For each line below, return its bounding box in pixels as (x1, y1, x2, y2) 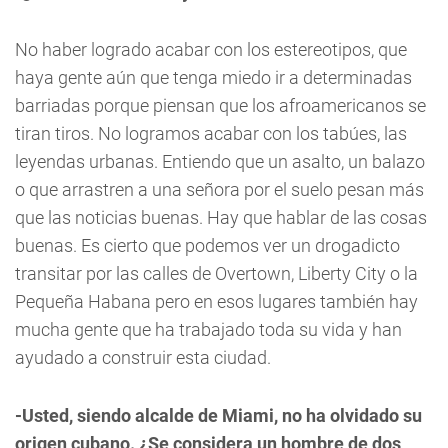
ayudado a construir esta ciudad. (15, 346, 271, 368)
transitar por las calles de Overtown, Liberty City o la (15, 262, 418, 284)
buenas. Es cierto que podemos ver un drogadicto (15, 234, 400, 256)
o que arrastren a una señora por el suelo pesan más (15, 178, 424, 200)
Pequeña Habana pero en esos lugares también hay (15, 290, 418, 312)
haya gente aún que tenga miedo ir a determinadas (15, 66, 412, 88)
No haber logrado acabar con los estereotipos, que (15, 38, 407, 60)
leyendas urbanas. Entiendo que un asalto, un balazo (15, 150, 425, 172)
